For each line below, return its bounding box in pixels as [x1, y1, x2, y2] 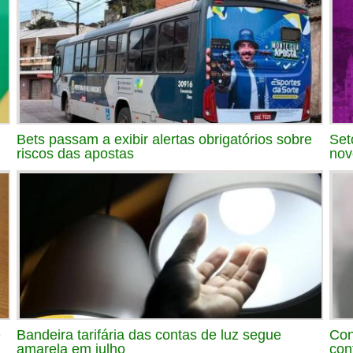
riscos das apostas [17, 145, 134, 162]
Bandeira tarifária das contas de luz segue [17, 326, 281, 343]
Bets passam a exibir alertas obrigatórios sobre [17, 131, 312, 147]
